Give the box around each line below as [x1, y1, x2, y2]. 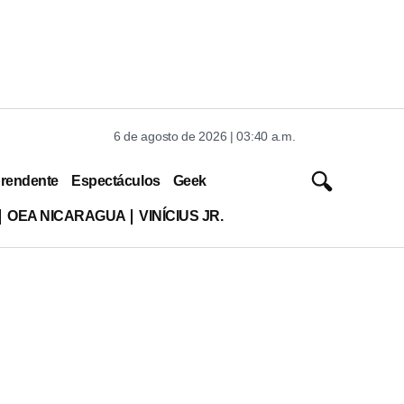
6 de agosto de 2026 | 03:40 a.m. [114, 129, 296, 143]
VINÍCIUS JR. [138, 207, 224, 224]
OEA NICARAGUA [6, 207, 126, 224]
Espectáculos [71, 172, 161, 188]
